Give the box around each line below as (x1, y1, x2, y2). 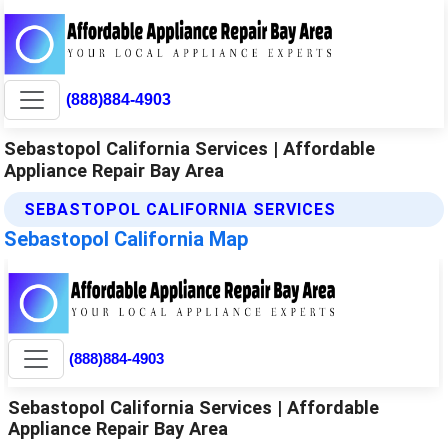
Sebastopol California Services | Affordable (4, 137, 376, 159)
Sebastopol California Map (4, 226, 249, 251)
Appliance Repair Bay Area (4, 159, 225, 181)
